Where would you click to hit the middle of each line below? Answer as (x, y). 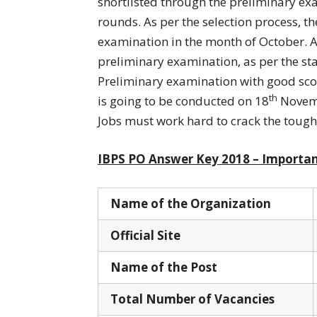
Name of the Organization (194, 203)
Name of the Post (172, 267)
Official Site (148, 235)
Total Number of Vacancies (192, 299)
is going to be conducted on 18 (183, 100)
